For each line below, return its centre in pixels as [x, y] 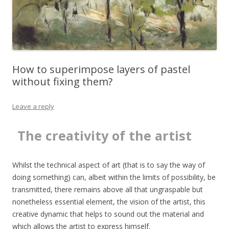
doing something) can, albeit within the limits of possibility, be [114, 177]
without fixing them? [62, 82]
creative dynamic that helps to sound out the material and [108, 214]
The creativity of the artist [105, 136]
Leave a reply [33, 107]
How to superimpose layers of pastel [101, 70]
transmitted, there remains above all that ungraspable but [108, 190]
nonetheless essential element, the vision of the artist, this [109, 202]
